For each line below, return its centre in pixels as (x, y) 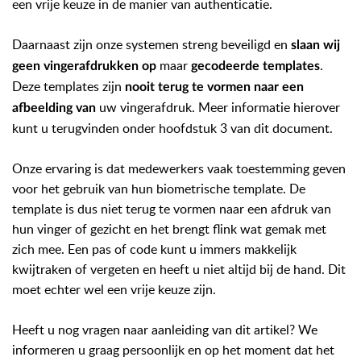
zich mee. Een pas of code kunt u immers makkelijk (154, 249)
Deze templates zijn (68, 86)
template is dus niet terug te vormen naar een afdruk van (172, 209)
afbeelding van (54, 108)
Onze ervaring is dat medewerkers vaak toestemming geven (179, 168)
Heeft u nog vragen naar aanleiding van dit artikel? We (165, 330)
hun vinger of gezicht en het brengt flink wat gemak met (169, 229)
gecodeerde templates (255, 66)
